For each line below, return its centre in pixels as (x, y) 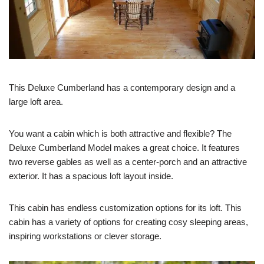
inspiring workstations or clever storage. (85, 236)
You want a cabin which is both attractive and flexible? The (120, 134)
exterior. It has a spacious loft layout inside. (91, 176)
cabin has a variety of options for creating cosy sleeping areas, (128, 222)
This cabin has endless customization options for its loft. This (125, 208)
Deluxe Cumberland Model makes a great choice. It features (124, 148)
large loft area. (36, 102)
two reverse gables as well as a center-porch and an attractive (128, 162)
